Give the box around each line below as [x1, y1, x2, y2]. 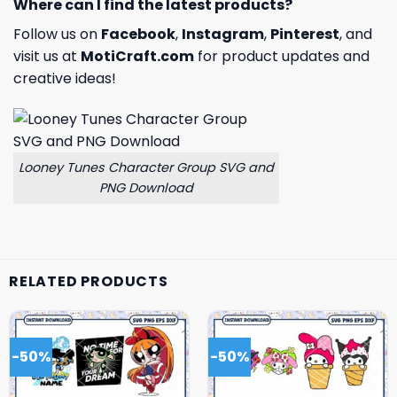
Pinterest [270, 24, 339, 45]
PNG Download [99, 179, 193, 197]
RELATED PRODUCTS [9, 270, 168, 292]
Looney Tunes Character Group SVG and [19, 159, 274, 176]
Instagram [182, 24, 264, 45]
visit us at [13, 46, 81, 67]
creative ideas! [13, 68, 116, 90]
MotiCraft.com [81, 46, 194, 67]
